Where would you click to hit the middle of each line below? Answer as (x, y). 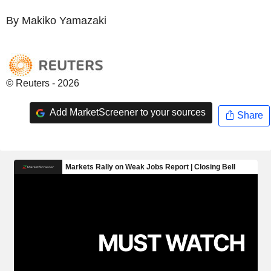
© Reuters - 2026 (43, 83)
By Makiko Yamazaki (56, 20)
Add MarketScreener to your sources (126, 113)
